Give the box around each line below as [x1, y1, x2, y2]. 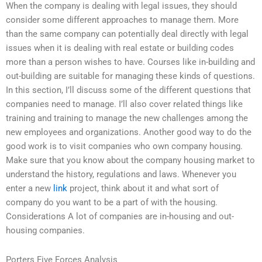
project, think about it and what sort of [67, 183, 219, 194]
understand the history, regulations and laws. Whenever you [6, 169, 236, 180]
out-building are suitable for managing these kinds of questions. [6, 71, 255, 82]
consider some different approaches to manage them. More [6, 15, 239, 26]
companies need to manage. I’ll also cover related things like [6, 99, 243, 110]
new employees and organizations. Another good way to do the [6, 127, 251, 138]
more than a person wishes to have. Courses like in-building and [6, 57, 255, 68]
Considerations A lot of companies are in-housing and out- [6, 211, 234, 222]
